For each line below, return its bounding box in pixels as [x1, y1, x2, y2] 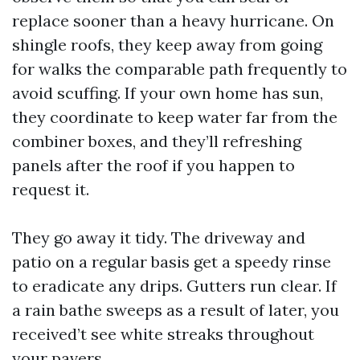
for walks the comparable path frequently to [12, 59, 347, 79]
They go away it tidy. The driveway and [12, 227, 305, 247]
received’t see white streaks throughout [12, 324, 314, 344]
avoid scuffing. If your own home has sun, [12, 83, 323, 103]
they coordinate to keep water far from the [12, 107, 337, 127]
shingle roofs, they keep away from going [12, 35, 322, 55]
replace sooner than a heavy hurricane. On [12, 10, 334, 31]
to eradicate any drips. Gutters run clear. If [12, 276, 337, 296]
